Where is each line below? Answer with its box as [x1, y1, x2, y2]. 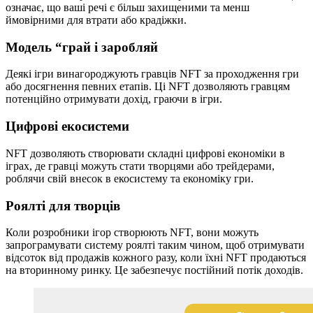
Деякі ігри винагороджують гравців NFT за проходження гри [6, 68, 299, 80]
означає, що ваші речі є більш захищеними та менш [6, 1, 249, 13]
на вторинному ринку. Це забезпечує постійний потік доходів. [6, 264, 303, 277]
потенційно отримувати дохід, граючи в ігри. [6, 93, 222, 105]
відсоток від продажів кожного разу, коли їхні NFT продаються [6, 252, 306, 264]
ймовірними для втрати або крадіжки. [6, 14, 187, 26]
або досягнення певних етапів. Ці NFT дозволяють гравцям [6, 80, 290, 93]
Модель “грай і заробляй [6, 39, 158, 54]
